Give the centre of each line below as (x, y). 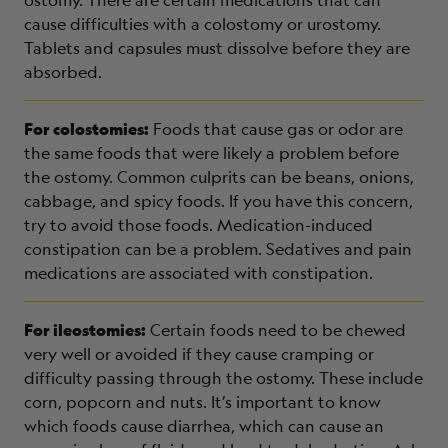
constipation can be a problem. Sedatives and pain (218, 248)
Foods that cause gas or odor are (278, 128)
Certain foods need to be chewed (278, 329)
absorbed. (63, 71)
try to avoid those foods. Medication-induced (198, 224)
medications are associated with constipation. (198, 272)
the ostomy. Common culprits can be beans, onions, (219, 176)
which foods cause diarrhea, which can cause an (204, 425)
